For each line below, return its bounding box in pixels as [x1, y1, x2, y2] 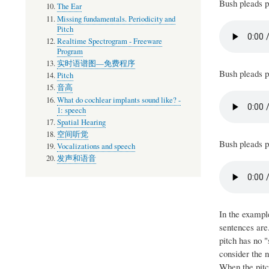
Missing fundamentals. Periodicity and [56, 13, 175, 24]
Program [56, 46, 83, 56]
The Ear [56, 1, 82, 12]
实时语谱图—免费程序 [56, 58, 135, 68]
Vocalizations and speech [56, 141, 135, 152]
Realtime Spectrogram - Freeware [56, 35, 162, 46]
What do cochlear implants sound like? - [56, 94, 181, 105]
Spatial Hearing [56, 116, 106, 127]
